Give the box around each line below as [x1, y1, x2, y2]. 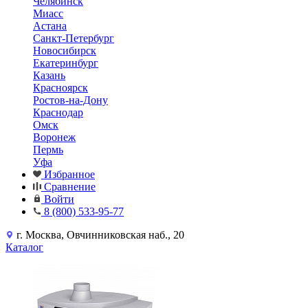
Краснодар [33, 107, 83, 118]
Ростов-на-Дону [33, 94, 108, 106]
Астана [33, 20, 67, 32]
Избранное [44, 168, 95, 180]
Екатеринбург [33, 57, 98, 69]
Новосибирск [33, 45, 96, 56]
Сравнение [44, 181, 96, 192]
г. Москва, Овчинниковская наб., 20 [16, 229, 184, 241]
